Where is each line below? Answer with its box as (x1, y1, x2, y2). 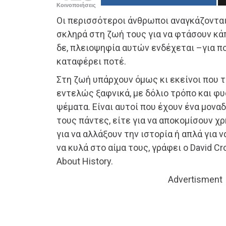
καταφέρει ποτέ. (56, 56, 126, 67)
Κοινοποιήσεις (56, 2, 96, 9)
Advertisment (168, 174, 222, 185)
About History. (56, 156, 113, 167)
